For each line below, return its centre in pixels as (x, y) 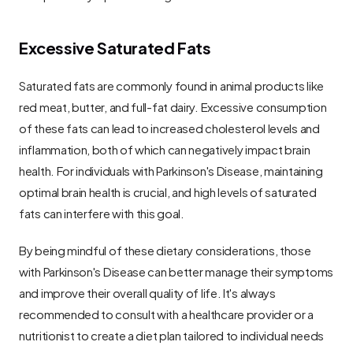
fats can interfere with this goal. (102, 213)
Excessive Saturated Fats (115, 47)
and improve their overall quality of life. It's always (147, 292)
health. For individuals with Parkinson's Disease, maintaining (171, 170)
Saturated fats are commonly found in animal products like (171, 85)
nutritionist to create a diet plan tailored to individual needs (172, 335)
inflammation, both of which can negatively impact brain (165, 149)
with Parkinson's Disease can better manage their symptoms (176, 271)
